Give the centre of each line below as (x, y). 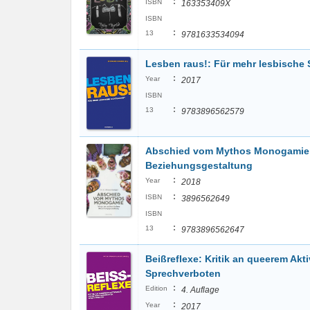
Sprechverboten (183, 273)
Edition (156, 288)
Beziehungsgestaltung (199, 165)
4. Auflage (200, 290)
